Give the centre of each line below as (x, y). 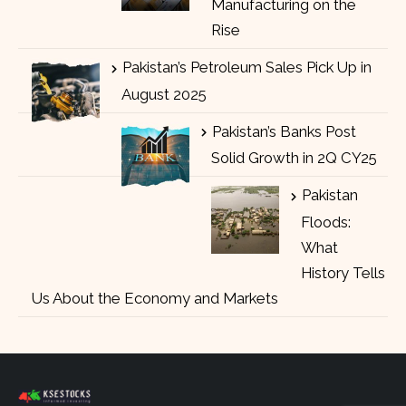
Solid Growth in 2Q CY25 (294, 158)
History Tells (343, 272)
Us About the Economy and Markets (155, 298)
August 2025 (164, 94)
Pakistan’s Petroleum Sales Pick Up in (247, 67)
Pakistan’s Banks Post (284, 131)
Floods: (326, 222)
